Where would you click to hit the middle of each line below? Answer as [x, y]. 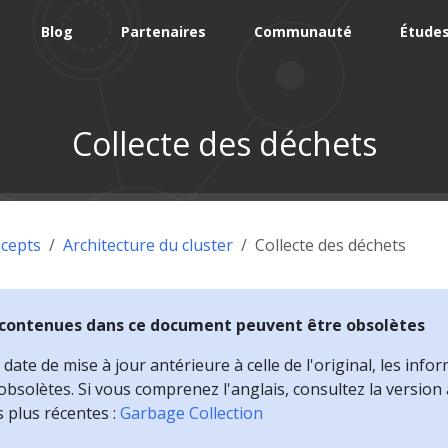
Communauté [303, 31]
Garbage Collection [191, 412]
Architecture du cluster [148, 244]
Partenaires [164, 31]
